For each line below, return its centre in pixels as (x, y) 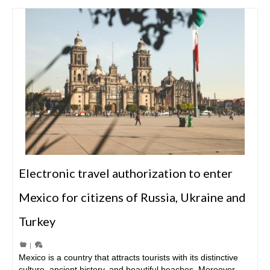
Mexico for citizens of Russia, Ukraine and (132, 197)
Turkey (37, 221)
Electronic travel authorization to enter (126, 173)
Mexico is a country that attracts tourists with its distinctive (128, 257)
